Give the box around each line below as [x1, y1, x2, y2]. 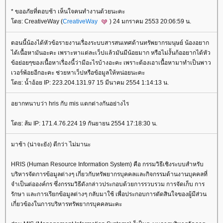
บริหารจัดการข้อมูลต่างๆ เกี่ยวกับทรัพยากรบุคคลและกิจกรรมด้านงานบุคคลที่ [11, 170, 208, 178]
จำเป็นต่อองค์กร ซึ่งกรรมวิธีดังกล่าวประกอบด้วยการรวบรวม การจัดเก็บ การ [11, 180, 205, 188]
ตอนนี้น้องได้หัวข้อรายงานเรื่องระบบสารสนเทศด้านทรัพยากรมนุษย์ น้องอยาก [11, 39, 209, 46]
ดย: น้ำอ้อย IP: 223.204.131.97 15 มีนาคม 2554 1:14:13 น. [11, 79, 169, 86]
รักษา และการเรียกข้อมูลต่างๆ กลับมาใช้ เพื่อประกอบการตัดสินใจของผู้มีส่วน [11, 190, 207, 198]
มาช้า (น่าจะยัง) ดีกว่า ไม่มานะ [11, 140, 91, 148]
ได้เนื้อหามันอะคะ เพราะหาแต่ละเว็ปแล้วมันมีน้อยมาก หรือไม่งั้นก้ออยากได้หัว [11, 49, 211, 56]
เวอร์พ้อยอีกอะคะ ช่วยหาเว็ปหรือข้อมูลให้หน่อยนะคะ [11, 69, 145, 76]
